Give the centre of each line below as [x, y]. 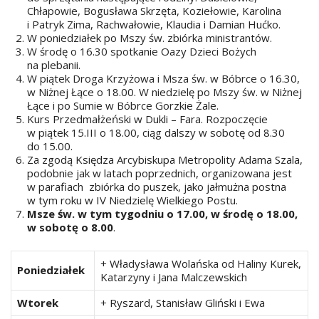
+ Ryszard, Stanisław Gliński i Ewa [183, 302]
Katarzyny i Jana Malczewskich [174, 277]
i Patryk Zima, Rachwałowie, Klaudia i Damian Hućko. [153, 24]
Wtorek [38, 302]
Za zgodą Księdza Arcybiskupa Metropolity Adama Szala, [166, 159]
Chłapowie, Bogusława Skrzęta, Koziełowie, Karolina [154, 11]
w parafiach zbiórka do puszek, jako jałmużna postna [156, 187]
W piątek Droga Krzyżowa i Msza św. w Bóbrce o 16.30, [163, 78]
